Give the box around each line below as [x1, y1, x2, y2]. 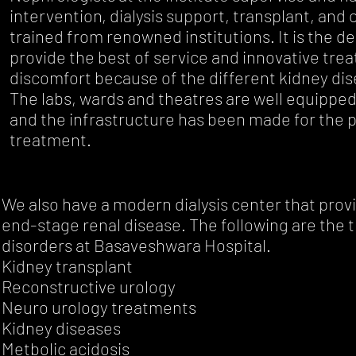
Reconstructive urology [2, 276, 176, 297]
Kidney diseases [2, 317, 122, 339]
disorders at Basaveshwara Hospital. [2, 234, 272, 256]
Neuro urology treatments [2, 296, 197, 318]
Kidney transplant [2, 255, 133, 277]
